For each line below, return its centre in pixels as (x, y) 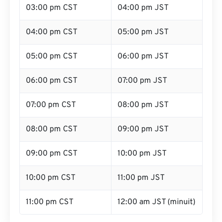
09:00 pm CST (52, 154)
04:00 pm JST (143, 8)
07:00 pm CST (51, 105)
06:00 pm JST (143, 56)
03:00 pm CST (52, 8)
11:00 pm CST (50, 202)
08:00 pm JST (143, 105)
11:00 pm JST (141, 178)
